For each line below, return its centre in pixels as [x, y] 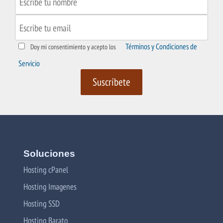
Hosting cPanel [46, 170]
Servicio [29, 63]
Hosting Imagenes [50, 187]
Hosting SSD [42, 204]
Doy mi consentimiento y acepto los [73, 47]
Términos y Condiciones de [161, 47]
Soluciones [49, 154]
